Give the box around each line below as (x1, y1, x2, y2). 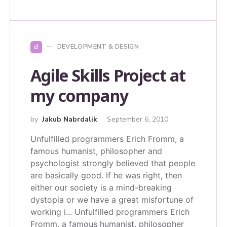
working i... (30, 206, 72, 217)
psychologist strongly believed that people (30, 158, 195, 168)
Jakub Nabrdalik (42, 114, 97, 124)
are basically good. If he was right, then (30, 170, 182, 180)
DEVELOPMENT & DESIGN (57, 42, 139, 52)
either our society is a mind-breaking (30, 182, 172, 193)
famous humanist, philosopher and (30, 145, 162, 156)
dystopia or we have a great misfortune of (30, 194, 194, 205)
